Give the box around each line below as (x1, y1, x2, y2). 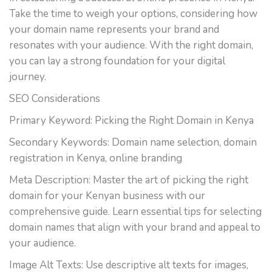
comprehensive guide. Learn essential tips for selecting (9, 205, 262, 219)
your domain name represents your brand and (9, 22, 219, 36)
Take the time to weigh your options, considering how (9, 7, 257, 21)
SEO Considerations (9, 92, 100, 106)
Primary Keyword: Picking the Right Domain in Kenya (9, 114, 254, 127)
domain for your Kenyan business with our (9, 189, 205, 203)
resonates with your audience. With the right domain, (9, 38, 253, 52)
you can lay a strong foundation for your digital (9, 54, 225, 68)
